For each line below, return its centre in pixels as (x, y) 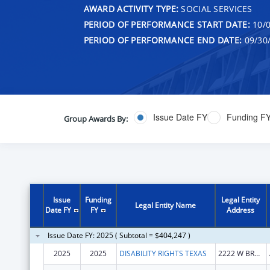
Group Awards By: (96, 118)
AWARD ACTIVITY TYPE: (131, 8)
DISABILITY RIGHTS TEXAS (163, 253)
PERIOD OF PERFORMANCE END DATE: (163, 40)
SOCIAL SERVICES (215, 8)
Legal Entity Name (166, 205)
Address (241, 210)
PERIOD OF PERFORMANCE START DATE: (167, 24)
